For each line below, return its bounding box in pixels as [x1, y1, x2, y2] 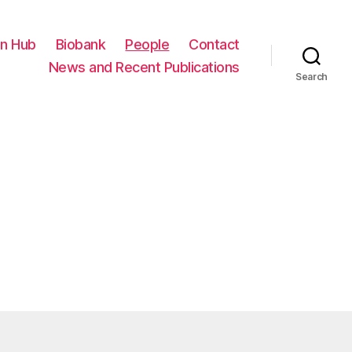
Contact [189, 35, 240, 53]
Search [295, 70, 328, 82]
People [125, 35, 170, 53]
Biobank [55, 35, 106, 53]
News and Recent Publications [48, 58, 240, 75]
